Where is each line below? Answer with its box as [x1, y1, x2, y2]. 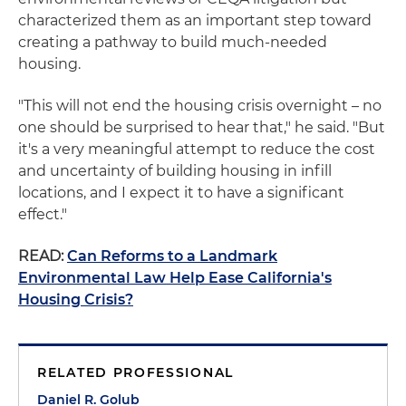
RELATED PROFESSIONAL [37, 364, 234, 381]
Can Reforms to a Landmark [67, 247, 277, 265]
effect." [18, 206, 67, 223]
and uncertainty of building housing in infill [18, 162, 332, 179]
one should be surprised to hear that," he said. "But [18, 119, 385, 136]
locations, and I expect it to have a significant [18, 184, 344, 201]
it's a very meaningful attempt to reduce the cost [18, 140, 375, 158]
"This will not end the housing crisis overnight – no [18, 97, 382, 114]
